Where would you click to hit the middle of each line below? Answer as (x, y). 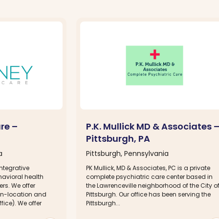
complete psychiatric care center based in (149, 176)
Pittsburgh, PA (118, 138)
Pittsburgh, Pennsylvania (127, 153)
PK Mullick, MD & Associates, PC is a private (148, 168)
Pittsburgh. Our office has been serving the (148, 194)
